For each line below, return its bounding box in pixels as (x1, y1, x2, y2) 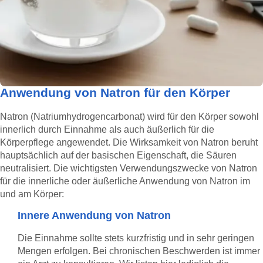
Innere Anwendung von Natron (18, 208, 171, 221)
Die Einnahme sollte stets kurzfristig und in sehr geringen (18, 232, 254, 243)
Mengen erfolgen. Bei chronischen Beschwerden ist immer (18, 245, 260, 256)
